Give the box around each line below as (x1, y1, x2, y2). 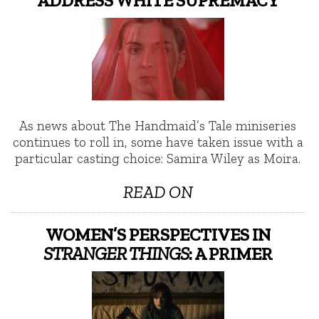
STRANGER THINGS (43, 242, 189, 264)
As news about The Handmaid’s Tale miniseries (19, 117, 297, 134)
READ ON (122, 181, 193, 202)
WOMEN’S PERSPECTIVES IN (45, 223, 271, 245)
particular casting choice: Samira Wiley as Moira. (15, 150, 301, 167)
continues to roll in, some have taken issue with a (12, 133, 303, 150)
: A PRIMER (188, 242, 273, 264)
